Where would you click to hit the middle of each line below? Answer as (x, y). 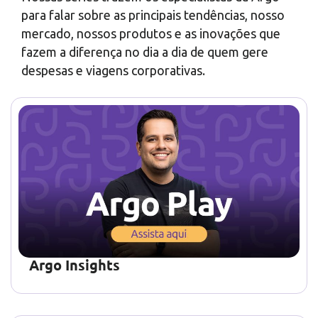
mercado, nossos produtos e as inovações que (151, 33)
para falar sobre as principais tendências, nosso (153, 15)
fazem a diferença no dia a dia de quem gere (145, 52)
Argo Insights (75, 265)
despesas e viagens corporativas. (113, 70)
